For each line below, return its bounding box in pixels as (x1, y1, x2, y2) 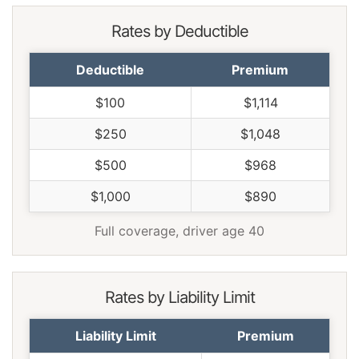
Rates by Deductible (111, 22, 248, 42)
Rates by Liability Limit (104, 288, 255, 308)
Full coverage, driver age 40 (95, 223, 264, 240)
